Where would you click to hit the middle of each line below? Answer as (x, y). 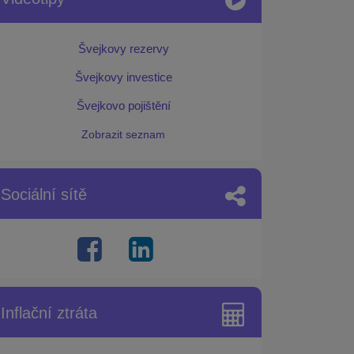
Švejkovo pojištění (123, 105)
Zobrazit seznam (123, 134)
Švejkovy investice (123, 77)
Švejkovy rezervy (123, 49)
